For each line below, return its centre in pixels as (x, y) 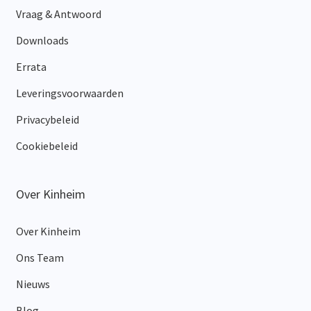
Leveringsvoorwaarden (69, 93)
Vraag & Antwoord (58, 14)
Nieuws (33, 284)
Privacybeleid (47, 120)
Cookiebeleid (47, 146)
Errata (31, 67)
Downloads (42, 41)
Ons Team (40, 258)
